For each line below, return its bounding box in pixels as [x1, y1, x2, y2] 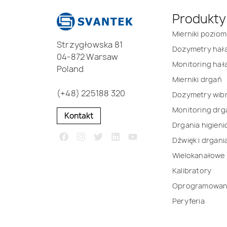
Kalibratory [172, 166, 212, 176]
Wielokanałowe [172, 150, 225, 161]
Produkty [172, 10, 226, 28]
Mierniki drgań [172, 74, 222, 85]
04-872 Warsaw [57, 51, 119, 63]
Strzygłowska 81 [57, 39, 123, 51]
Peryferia [172, 196, 205, 206]
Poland [57, 63, 84, 75]
